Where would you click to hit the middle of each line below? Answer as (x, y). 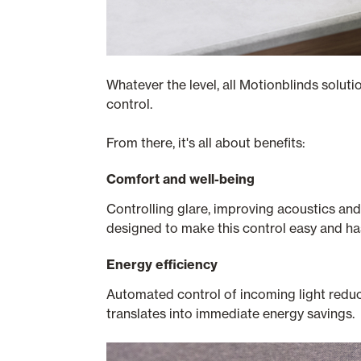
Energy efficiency (162, 264)
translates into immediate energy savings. (230, 313)
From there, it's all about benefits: (206, 142)
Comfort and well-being (180, 178)
